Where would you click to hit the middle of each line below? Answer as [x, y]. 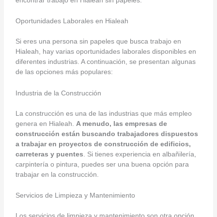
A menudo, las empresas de [121, 123]
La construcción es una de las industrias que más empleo [103, 113]
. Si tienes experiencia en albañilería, [139, 154]
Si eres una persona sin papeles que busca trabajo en [98, 41]
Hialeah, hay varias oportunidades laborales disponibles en [106, 52]
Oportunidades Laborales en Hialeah [72, 21]
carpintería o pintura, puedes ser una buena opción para [102, 164]
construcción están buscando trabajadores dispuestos [107, 133]
